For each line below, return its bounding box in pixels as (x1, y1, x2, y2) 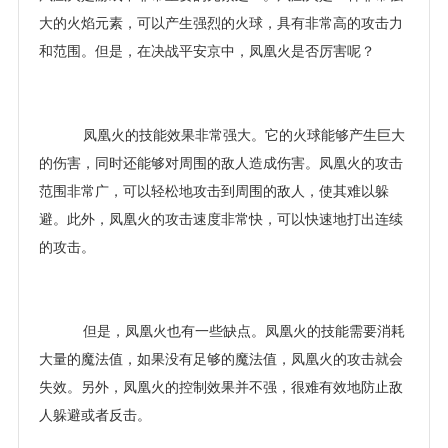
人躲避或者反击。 (39, 407, 151, 423)
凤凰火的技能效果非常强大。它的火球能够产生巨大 (67, 127, 405, 143)
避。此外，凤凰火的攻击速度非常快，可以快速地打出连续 (39, 211, 403, 227)
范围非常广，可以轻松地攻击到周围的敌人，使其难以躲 (39, 183, 389, 199)
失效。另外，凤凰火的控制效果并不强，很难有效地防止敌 (39, 379, 403, 395)
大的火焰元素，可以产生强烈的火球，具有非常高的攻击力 (39, 15, 403, 31)
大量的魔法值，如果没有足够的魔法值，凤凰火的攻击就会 (39, 351, 403, 367)
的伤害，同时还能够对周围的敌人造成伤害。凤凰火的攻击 (39, 155, 403, 171)
